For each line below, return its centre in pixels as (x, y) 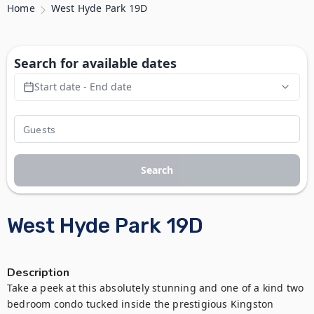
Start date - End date (83, 87)
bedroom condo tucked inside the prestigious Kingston (141, 304)
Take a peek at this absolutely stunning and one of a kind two (156, 288)
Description (38, 273)
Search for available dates (95, 63)
